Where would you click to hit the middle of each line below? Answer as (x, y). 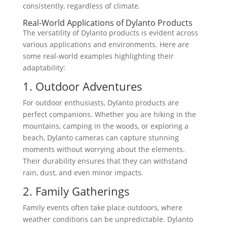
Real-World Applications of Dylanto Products (107, 23)
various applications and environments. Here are (106, 44)
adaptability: (44, 68)
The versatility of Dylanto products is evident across (110, 33)
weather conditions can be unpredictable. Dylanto (108, 219)
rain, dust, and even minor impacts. (83, 173)
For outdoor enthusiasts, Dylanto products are (101, 103)
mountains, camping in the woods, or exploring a (105, 126)
